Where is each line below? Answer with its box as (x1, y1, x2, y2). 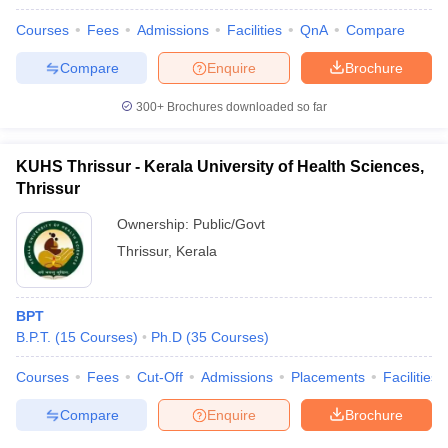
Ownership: (117, 216, 193, 232)
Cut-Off (137, 369, 183, 385)
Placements (291, 369, 365, 385)
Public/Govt (193, 216, 265, 232)
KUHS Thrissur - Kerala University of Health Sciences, (16, 158, 424, 175)
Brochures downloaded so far (164, 100, 327, 114)
